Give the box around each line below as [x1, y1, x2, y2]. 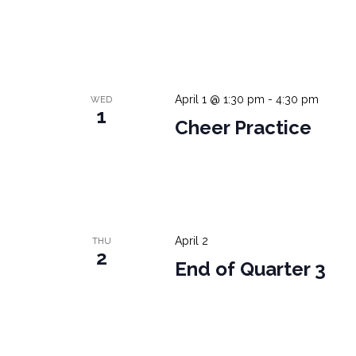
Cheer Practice [174, 116, 311, 140]
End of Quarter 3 [174, 257, 326, 281]
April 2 [174, 234, 208, 248]
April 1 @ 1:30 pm [174, 93, 265, 106]
